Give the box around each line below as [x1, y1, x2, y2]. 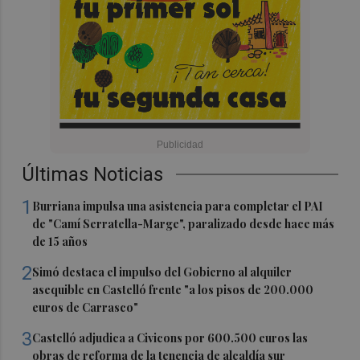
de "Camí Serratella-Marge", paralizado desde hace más [32, 216, 335, 232]
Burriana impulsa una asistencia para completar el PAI [32, 198, 324, 215]
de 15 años [32, 234, 88, 250]
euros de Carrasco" [32, 300, 139, 316]
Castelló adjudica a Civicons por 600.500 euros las [32, 330, 309, 346]
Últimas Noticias [22, 163, 164, 186]
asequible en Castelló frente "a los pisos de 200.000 [32, 282, 314, 298]
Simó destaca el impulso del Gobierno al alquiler [32, 264, 292, 280]
